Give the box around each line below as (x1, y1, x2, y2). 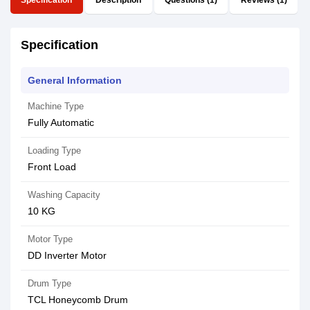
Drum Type (28, 278, 71, 289)
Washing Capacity (28, 190, 100, 200)
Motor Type (28, 234, 73, 244)
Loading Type (28, 145, 81, 156)
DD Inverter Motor (28, 250, 107, 261)
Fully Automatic (28, 117, 94, 128)
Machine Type (28, 101, 84, 111)
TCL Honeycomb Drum (28, 294, 128, 305)
